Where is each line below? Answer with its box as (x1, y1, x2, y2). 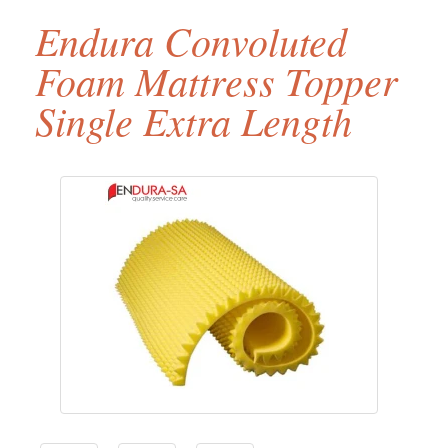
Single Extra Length (35, 93, 352, 147)
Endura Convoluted (35, 13, 347, 67)
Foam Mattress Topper (35, 53, 398, 107)
